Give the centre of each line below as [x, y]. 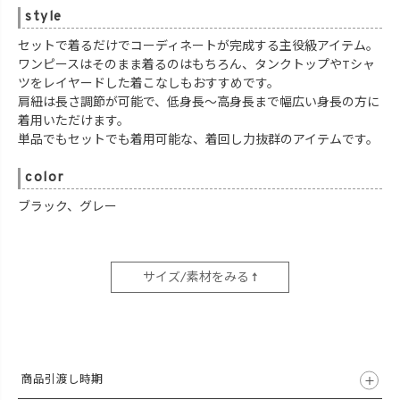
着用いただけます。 [74, 122]
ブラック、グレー [67, 208]
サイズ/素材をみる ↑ [200, 279]
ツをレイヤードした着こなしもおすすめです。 [149, 85]
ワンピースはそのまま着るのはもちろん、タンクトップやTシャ [196, 66]
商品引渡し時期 [62, 381]
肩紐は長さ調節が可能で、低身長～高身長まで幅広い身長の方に [199, 104]
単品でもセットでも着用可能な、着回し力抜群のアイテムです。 [198, 141]
